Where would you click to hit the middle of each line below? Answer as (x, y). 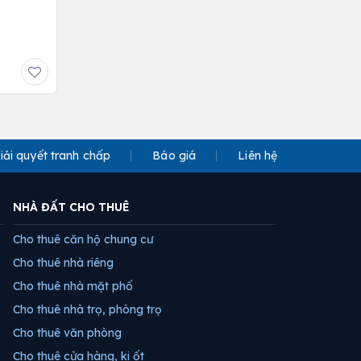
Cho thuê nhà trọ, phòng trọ (87, 309)
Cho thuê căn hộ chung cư (83, 239)
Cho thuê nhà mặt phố (73, 286)
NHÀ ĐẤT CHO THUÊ (71, 207)
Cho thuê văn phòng (67, 332)
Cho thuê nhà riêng (63, 262)
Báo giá (174, 155)
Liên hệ (258, 155)
